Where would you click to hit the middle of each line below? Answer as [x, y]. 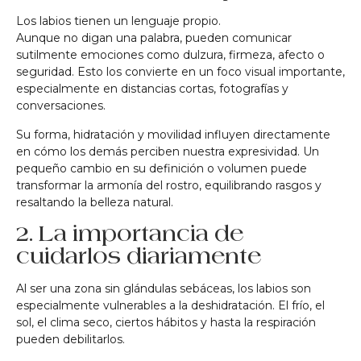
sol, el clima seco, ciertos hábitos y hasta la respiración [166, 323]
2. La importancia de [130, 234]
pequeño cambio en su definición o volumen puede [162, 168]
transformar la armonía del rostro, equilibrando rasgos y [169, 185]
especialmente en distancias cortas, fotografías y [152, 89]
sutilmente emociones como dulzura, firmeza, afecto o [170, 55]
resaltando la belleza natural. [95, 202]
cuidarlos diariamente [139, 256]
